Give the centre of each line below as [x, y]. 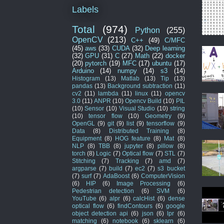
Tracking [127, 160]
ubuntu [161, 63]
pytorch [96, 63]
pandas [82, 85]
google [175, 205]
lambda [108, 93]
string [177, 108]
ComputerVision [163, 175]
